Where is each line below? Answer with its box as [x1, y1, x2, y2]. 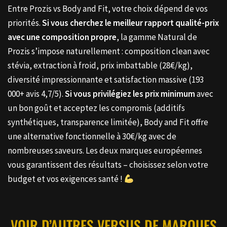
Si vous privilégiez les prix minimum [65, 88, 195, 100]
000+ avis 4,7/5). [8, 88, 65, 100]
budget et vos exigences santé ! [8, 173, 124, 185]
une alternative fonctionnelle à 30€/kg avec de [8, 131, 176, 142]
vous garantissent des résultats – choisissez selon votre [8, 159, 208, 171]
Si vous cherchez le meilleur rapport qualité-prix [42, 17, 219, 29]
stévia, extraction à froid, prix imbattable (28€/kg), [8, 60, 193, 71]
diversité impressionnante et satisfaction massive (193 [8, 74, 204, 86]
